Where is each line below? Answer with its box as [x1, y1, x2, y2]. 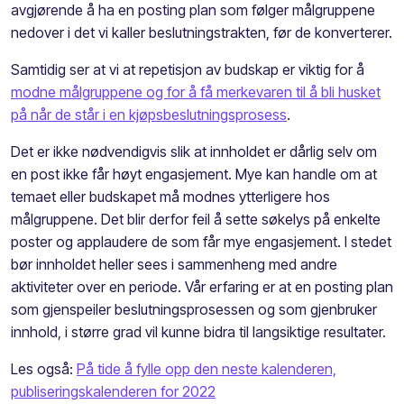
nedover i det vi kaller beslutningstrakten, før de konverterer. [11, 23, 392, 41]
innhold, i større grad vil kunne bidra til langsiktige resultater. [11, 322, 386, 341]
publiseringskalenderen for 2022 [11, 381, 216, 400]
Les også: [11, 359, 77, 378]
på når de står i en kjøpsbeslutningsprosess [11, 105, 287, 124]
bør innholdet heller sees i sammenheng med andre [11, 254, 337, 273]
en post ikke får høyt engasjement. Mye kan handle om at [11, 164, 377, 183]
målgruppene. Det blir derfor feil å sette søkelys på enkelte [11, 209, 381, 228]
